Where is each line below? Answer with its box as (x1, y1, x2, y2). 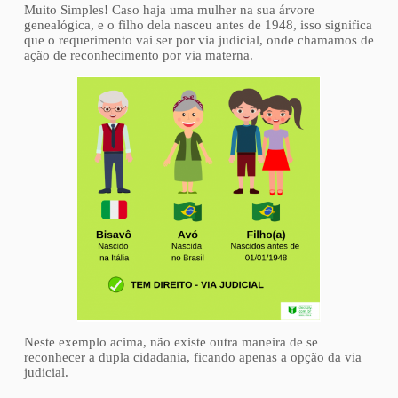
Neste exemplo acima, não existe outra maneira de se (23, 334, 318, 349)
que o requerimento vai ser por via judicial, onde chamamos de (23, 32, 374, 47)
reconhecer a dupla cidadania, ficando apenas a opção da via (23, 349, 362, 364)
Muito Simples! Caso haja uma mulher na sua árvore (23, 2, 314, 17)
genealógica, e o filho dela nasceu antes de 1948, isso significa (23, 17, 372, 32)
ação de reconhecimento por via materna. (23, 47, 253, 62)
